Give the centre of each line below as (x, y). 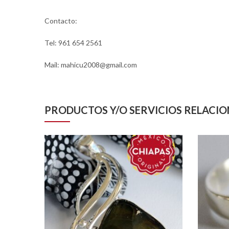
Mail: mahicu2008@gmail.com (91, 65)
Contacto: (61, 21)
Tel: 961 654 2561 (73, 43)
